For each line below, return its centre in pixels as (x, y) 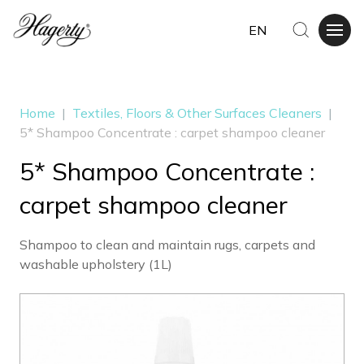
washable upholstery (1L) (96, 264)
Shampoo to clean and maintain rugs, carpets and (167, 244)
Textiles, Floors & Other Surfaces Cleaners (197, 113)
